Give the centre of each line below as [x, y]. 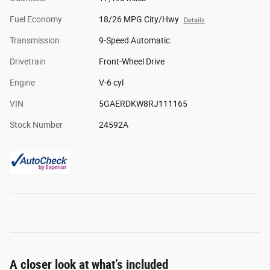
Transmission [35, 41]
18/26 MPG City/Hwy [139, 20]
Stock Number [36, 125]
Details [194, 20]
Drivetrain [28, 62]
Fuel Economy [36, 20]
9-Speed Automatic [134, 41]
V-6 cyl [111, 83]
